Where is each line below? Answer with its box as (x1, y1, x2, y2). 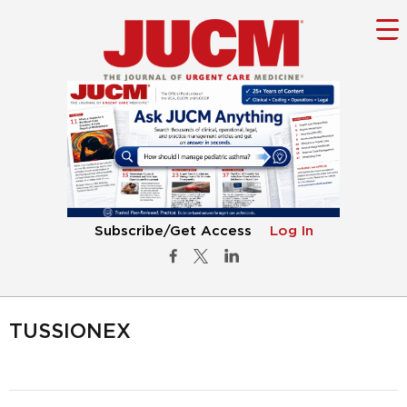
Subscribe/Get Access (94, 224, 252, 239)
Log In (269, 224, 313, 239)
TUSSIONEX (9, 322, 131, 342)
